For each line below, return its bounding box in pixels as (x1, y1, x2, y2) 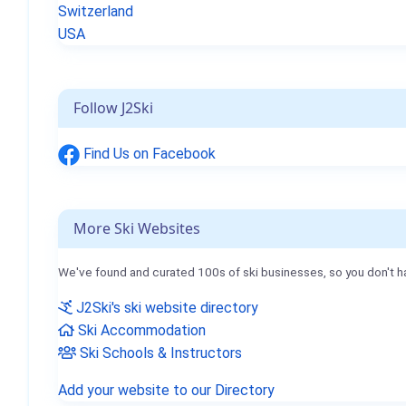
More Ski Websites (73, 217, 200, 238)
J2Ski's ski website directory (72, 298, 258, 316)
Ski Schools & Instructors (76, 343, 242, 362)
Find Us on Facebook (80, 145, 216, 162)
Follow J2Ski (73, 98, 153, 118)
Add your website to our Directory (58, 381, 275, 399)
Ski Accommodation (74, 321, 206, 339)
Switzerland (58, 3, 133, 20)
